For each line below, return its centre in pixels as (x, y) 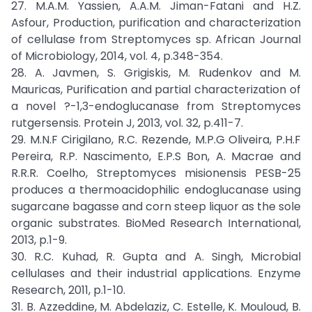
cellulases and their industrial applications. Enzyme (156, 273)
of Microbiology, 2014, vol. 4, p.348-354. (117, 56)
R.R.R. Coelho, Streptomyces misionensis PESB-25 (156, 173)
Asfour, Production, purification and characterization (156, 23)
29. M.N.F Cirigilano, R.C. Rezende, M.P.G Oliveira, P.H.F (156, 140)
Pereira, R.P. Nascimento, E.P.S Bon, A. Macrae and (156, 156)
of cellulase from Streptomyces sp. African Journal (156, 39)
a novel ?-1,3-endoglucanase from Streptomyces (156, 106)
